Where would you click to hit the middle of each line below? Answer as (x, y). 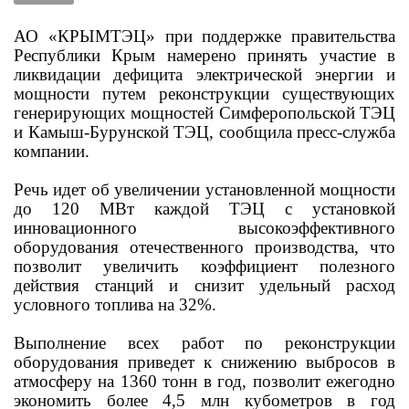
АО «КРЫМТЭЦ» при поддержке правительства (204, 36)
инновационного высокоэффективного (204, 228)
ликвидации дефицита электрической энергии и (204, 74)
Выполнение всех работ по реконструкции (204, 343)
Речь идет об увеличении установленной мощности (204, 189)
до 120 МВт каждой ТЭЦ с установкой (204, 209)
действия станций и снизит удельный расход (204, 285)
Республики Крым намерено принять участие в (204, 55)
